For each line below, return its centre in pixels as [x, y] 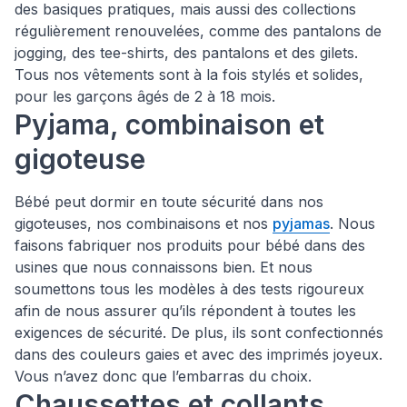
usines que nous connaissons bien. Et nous [164, 267]
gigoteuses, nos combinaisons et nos [144, 223]
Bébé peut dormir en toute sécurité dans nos [169, 201]
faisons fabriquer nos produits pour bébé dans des [190, 245]
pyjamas [301, 223]
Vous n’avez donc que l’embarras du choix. [163, 376]
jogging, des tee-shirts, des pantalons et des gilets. [186, 52]
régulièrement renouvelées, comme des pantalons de [198, 30]
